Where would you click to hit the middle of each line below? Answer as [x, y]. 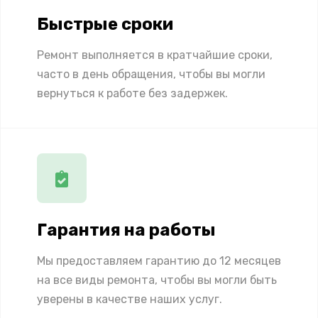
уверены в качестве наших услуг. [130, 299]
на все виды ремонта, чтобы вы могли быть [157, 280]
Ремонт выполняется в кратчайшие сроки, [155, 55]
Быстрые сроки [105, 24]
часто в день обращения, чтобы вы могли [151, 74]
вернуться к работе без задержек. [132, 93]
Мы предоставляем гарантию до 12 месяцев [159, 261]
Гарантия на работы [126, 230]
